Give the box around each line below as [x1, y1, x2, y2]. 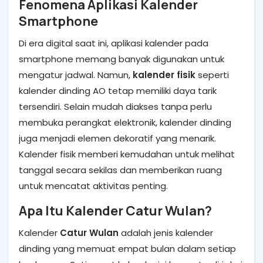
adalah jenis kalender [119, 227, 213, 239]
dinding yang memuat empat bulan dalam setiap [19, 242, 236, 255]
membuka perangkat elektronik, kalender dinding [19, 116, 231, 129]
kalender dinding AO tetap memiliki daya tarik [19, 85, 217, 97]
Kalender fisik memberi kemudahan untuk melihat [19, 148, 235, 160]
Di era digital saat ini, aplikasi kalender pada [19, 37, 208, 49]
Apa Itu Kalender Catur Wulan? [19, 202, 212, 220]
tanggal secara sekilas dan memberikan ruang [19, 164, 222, 176]
